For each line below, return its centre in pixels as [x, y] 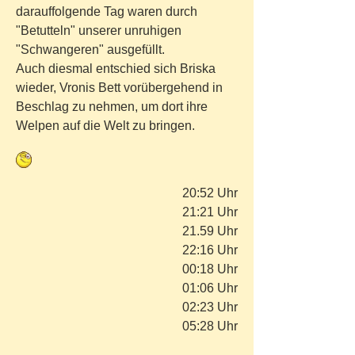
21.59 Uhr [210, 231]
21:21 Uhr [210, 212]
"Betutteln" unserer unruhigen [99, 31]
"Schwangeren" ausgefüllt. [90, 50]
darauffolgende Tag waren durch [107, 11]
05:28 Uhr [210, 326]
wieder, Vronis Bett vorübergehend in [119, 88]
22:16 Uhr [210, 250]
